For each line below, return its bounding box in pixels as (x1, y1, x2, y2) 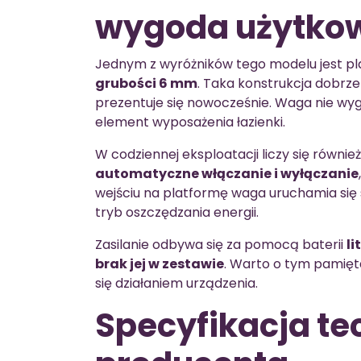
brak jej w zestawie (95, 255, 224, 273)
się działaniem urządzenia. (95, 274, 258, 293)
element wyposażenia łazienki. (95, 113, 285, 131)
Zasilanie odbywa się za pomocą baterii (95, 235, 346, 254)
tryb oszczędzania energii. (95, 203, 259, 222)
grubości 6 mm (95, 74, 197, 93)
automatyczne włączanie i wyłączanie (95, 164, 359, 183)
